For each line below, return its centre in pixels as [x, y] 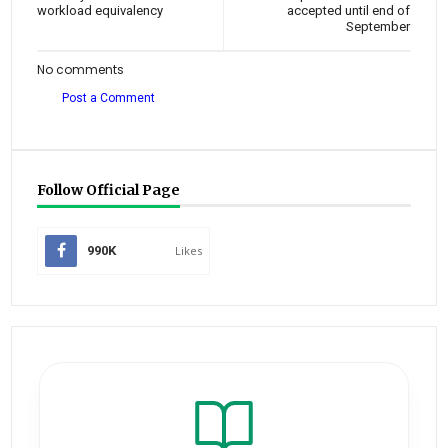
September [377, 27]
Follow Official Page [109, 190]
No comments [81, 70]
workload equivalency [100, 11]
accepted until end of [348, 11]
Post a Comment [109, 98]
